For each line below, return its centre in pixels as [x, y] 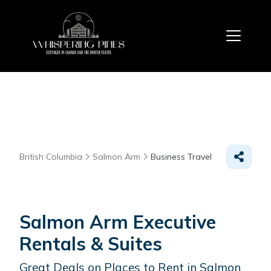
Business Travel [181, 156]
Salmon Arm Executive [118, 222]
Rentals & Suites [91, 243]
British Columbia [51, 156]
